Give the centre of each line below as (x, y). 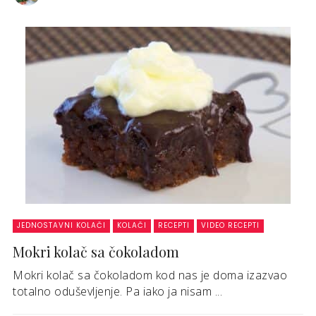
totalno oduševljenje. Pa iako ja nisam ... (117, 292)
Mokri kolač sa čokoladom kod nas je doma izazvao (150, 275)
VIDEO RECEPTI (230, 226)
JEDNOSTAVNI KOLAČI (61, 226)
